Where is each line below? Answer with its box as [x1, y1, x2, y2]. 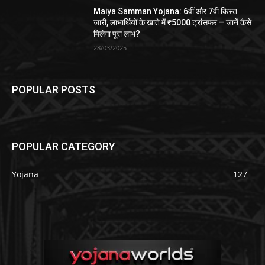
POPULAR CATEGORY [12, 140, 115, 153]
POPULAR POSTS [12, 83, 95, 96]
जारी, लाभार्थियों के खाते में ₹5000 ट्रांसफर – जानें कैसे [93, 18, 252, 28]
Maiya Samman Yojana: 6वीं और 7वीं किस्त [93, 7, 238, 17]
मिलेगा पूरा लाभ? [93, 29, 141, 39]
